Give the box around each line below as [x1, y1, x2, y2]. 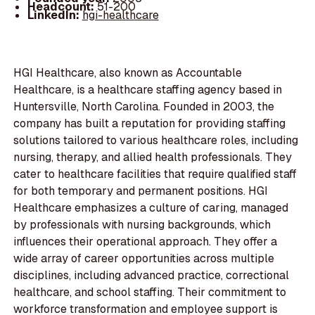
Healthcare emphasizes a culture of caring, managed [13, 200, 289, 216]
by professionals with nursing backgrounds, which [13, 217, 271, 233]
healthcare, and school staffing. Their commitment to [13, 285, 287, 300]
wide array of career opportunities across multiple [13, 251, 275, 266]
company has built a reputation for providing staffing [13, 116, 286, 131]
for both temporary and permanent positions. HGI [13, 184, 269, 199]
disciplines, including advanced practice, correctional [13, 268, 290, 283]
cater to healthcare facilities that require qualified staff [13, 167, 297, 182]
